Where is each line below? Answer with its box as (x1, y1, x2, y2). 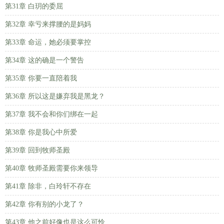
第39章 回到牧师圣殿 (5, 146, 70, 154)
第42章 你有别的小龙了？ (5, 200, 84, 208)
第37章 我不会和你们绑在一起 (5, 110, 98, 118)
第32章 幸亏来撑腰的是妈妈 (5, 20, 91, 28)
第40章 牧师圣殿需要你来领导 (5, 164, 98, 172)
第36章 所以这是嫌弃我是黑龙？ (5, 92, 105, 100)
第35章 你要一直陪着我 (5, 74, 77, 82)
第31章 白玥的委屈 (5, 2, 63, 10)
